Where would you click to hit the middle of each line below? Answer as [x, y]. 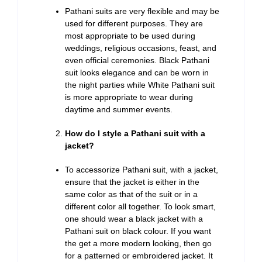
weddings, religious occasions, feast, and [141, 48]
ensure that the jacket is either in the [132, 182]
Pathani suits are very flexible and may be [142, 11]
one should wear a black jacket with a [134, 219]
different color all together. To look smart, [140, 207]
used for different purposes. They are [134, 24]
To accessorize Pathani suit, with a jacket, [142, 170]
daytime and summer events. [119, 110]
